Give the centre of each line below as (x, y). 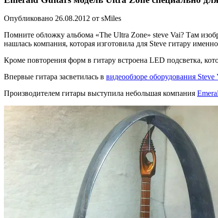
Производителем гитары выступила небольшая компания (100, 93)
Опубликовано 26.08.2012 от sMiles (63, 18)
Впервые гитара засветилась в (55, 77)
